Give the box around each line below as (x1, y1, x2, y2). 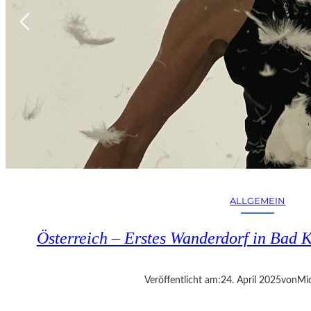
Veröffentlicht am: (144, 275, 221, 285)
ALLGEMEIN (230, 195, 286, 206)
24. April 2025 (220, 275, 281, 285)
